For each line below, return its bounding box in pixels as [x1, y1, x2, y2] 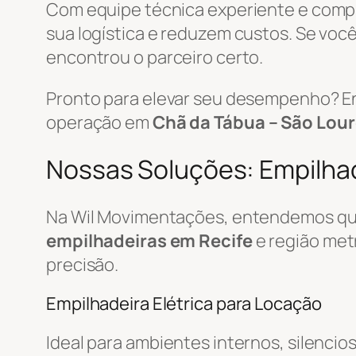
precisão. [46, 252, 119, 277]
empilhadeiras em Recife [46, 228, 253, 253]
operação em [46, 110, 153, 134]
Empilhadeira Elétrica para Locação [46, 291, 322, 315]
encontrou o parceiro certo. [46, 44, 264, 69]
